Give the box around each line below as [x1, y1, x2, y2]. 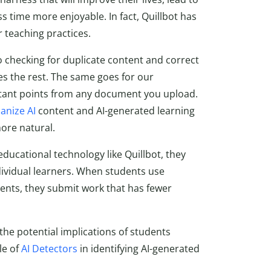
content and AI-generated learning [36, 103, 195, 117]
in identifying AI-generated [77, 241, 200, 255]
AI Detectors [21, 241, 77, 255]
